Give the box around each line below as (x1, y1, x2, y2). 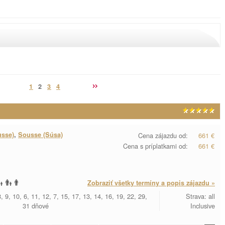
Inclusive (190, 201, 215, 210)
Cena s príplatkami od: (123, 141, 188, 151)
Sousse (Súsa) (18, 130, 63, 139)
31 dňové (23, 201, 49, 210)
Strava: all (186, 191, 215, 201)
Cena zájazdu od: (138, 131, 188, 140)
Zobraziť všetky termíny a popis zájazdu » (87, 178, 215, 187)
